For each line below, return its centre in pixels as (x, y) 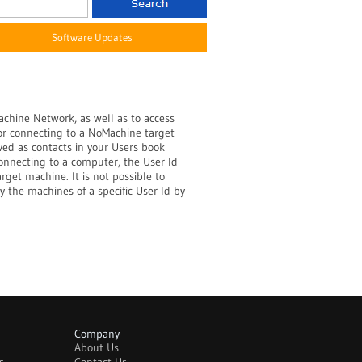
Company (97, 334)
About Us (96, 347)
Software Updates (92, 37)
